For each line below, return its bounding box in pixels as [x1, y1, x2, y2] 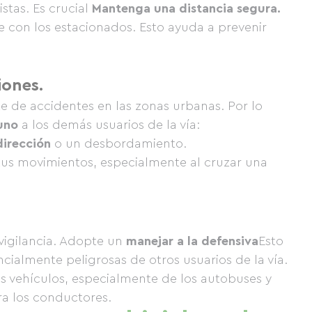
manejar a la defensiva [126, 235, 258, 247]
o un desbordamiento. [51, 137, 187, 150]
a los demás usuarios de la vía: [18, 118, 200, 131]
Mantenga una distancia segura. [92, 2, 281, 15]
